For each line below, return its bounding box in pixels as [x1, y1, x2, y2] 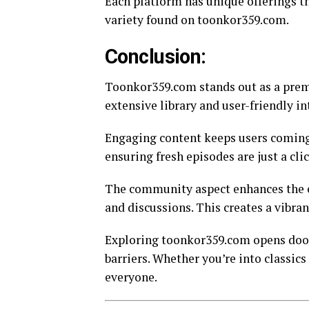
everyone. [105, 269, 157, 285]
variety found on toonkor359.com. [105, 12, 289, 28]
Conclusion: [105, 45, 206, 68]
